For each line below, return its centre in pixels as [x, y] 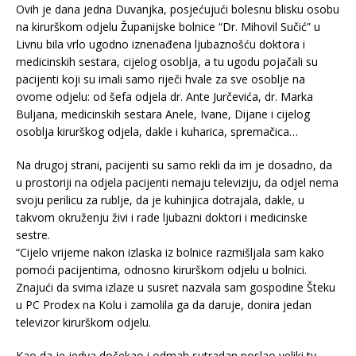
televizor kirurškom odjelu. [83, 322]
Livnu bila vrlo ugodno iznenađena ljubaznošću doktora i [161, 44]
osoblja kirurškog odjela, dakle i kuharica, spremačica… [157, 132]
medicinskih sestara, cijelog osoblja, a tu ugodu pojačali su [167, 62]
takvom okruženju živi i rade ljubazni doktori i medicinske [162, 217]
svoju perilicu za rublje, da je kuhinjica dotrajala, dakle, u [160, 200]
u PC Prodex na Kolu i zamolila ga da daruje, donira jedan [164, 305]
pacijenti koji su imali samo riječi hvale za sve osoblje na [161, 79]
